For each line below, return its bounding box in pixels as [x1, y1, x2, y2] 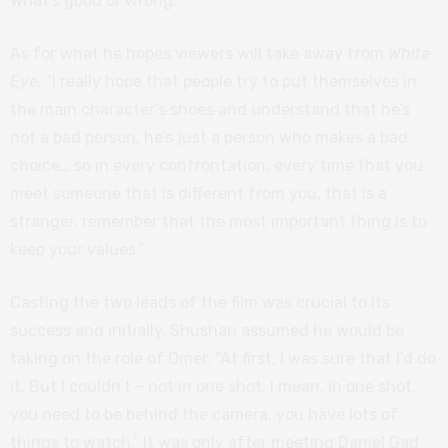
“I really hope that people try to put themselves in [42, 71, 417, 91]
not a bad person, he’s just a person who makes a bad [10, 127, 408, 147]
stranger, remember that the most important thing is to [10, 211, 427, 231]
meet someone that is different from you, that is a [10, 183, 387, 203]
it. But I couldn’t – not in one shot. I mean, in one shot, [10, 376, 416, 396]
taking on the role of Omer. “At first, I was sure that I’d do [10, 348, 436, 368]
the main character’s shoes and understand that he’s [10, 99, 410, 119]
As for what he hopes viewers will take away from [10, 43, 388, 63]
